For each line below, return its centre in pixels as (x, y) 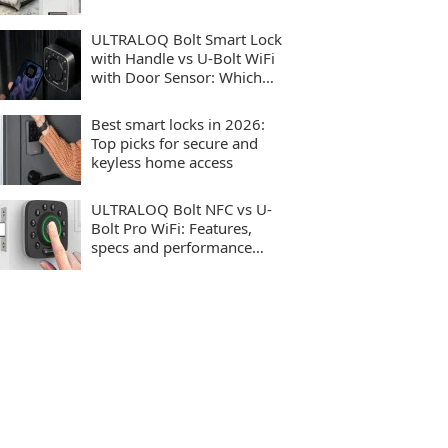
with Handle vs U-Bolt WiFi (183, 58)
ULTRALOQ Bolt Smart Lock (186, 39)
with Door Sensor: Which (176, 77)
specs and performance (171, 247)
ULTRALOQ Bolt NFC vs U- (181, 209)
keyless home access (162, 162)
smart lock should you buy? (186, 96)
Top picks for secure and (174, 143)
